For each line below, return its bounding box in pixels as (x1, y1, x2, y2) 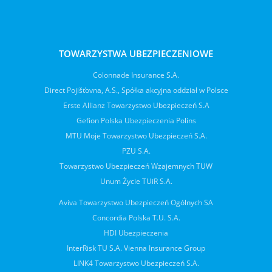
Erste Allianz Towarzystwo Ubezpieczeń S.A (63, 100, 209, 110)
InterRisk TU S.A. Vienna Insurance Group (67, 243, 205, 253)
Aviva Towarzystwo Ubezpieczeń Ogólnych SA (59, 197, 213, 208)
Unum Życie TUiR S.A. (100, 176, 172, 186)
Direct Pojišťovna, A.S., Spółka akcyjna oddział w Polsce (44, 85, 228, 95)
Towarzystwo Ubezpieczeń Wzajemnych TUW (59, 161, 212, 171)
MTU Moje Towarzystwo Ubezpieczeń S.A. (65, 131, 207, 141)
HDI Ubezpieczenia (104, 228, 168, 238)
